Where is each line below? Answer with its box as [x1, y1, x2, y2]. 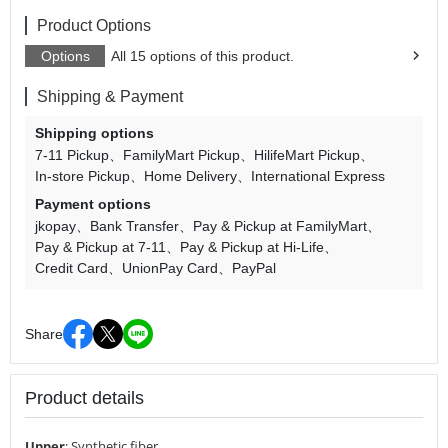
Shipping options [35, 125, 154, 141]
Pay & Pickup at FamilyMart [193, 218, 367, 234]
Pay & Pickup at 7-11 [35, 239, 166, 255]
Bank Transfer [90, 218, 179, 234]
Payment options [35, 196, 151, 212]
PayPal [232, 260, 276, 276]
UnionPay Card [122, 260, 218, 276]
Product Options [37, 17, 151, 34]
